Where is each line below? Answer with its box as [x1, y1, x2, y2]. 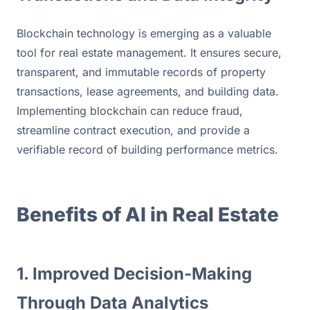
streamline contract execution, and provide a [17, 122, 250, 137]
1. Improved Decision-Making [17, 263, 252, 284]
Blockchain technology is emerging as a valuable [17, 26, 271, 40]
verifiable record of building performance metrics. [17, 142, 278, 156]
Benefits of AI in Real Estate [17, 202, 279, 226]
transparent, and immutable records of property [17, 64, 266, 79]
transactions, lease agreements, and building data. [17, 84, 279, 98]
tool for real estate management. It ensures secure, [17, 45, 282, 60]
